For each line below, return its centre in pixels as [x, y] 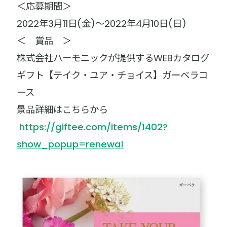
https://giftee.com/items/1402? [92, 127]
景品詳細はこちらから [67, 109]
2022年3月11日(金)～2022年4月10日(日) [102, 23]
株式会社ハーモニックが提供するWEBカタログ [113, 58]
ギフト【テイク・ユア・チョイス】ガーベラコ [112, 75]
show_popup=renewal [70, 144]
